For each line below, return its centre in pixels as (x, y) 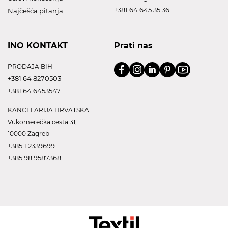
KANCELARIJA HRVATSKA (48, 110)
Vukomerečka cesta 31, (42, 122)
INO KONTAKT (38, 45)
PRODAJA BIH (30, 66)
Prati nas (133, 45)
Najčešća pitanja (35, 10)
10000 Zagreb (28, 133)
